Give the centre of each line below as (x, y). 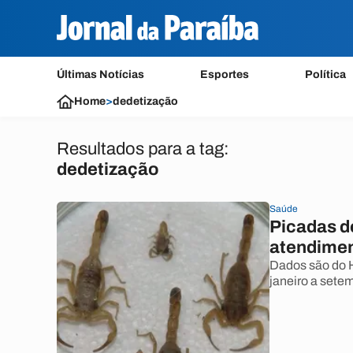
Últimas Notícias (100, 74)
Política (326, 74)
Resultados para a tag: (143, 149)
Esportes (225, 74)
